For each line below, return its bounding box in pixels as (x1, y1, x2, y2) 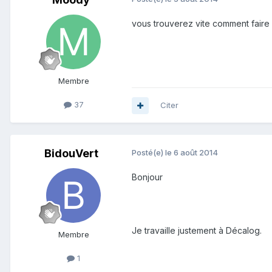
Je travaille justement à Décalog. (132, 225, 262, 236)
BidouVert (44, 147, 98, 160)
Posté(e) (132, 148, 165, 158)
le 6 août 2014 (165, 148, 218, 158)
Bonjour (132, 172, 163, 183)
